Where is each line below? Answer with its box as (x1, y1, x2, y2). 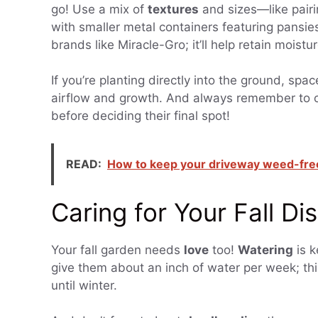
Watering (238, 242, 293, 257)
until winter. (51, 278, 117, 292)
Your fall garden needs (51, 242, 184, 257)
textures (148, 1, 199, 16)
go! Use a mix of (51, 1, 148, 16)
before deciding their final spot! (51, 109, 230, 124)
